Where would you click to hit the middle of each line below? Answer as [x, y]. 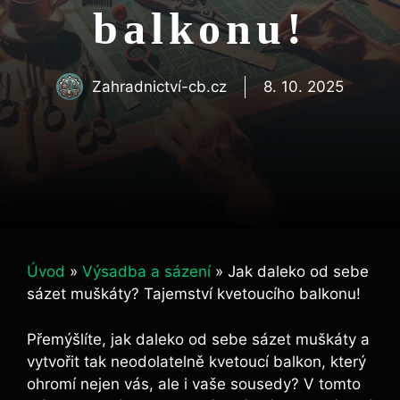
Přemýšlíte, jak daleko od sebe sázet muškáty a [198, 339]
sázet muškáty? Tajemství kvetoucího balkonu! [194, 294]
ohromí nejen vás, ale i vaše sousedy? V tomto [194, 383]
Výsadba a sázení [146, 271]
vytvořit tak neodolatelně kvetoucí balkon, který [196, 361]
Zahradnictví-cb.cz [159, 86]
